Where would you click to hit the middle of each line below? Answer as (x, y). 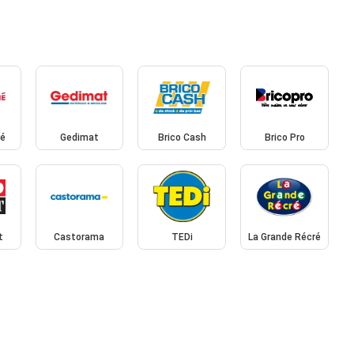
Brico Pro (284, 138)
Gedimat (79, 138)
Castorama (79, 237)
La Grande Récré (285, 237)
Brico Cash (182, 138)
